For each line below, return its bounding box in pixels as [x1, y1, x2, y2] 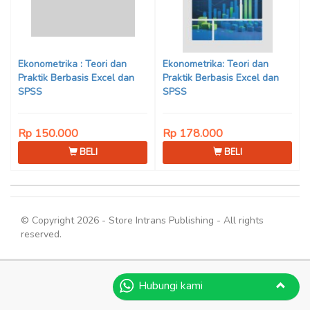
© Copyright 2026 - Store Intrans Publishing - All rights [21, 214, 264, 227]
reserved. [21, 228, 62, 241]
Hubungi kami [138, 278, 203, 293]
